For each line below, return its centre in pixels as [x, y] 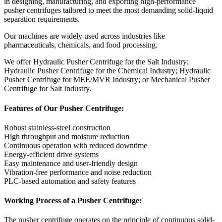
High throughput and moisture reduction [67, 136]
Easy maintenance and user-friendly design [71, 163]
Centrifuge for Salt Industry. [48, 89]
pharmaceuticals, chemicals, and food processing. [81, 45]
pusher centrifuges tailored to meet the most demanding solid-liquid [109, 10]
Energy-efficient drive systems [51, 154]
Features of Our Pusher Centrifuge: [64, 108]
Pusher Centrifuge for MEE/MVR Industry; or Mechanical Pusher [107, 80]
